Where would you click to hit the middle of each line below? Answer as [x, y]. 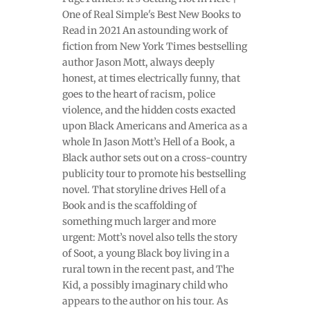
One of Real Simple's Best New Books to [151, 15]
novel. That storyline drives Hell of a [144, 190]
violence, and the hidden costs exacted [148, 110]
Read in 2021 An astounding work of [145, 31]
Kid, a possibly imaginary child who [145, 285]
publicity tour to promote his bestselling [154, 174]
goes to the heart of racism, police [138, 94]
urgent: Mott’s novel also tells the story [149, 238]
